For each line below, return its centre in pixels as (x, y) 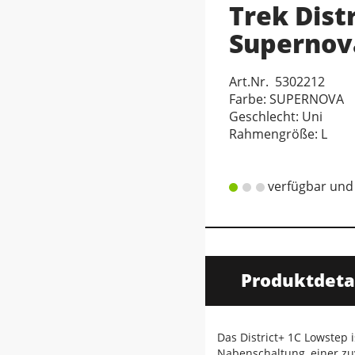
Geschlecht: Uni (276, 116)
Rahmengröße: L (278, 134)
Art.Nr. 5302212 (277, 82)
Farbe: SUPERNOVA (286, 99)
